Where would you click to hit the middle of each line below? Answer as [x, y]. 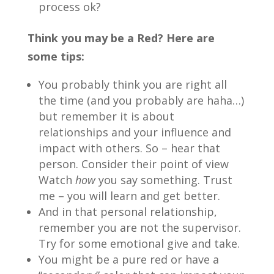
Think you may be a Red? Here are [121, 38]
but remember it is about [106, 116]
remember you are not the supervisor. [139, 227]
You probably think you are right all [132, 84]
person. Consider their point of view [133, 164]
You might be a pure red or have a [128, 259]
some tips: [56, 56]
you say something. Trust [165, 180]
